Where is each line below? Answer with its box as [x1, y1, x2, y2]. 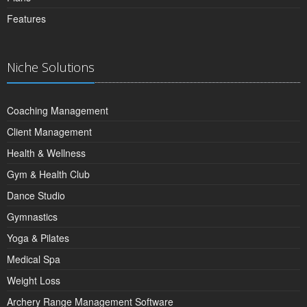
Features [7, 11, 46, 25]
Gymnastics [7, 209, 58, 223]
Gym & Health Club [7, 167, 90, 181]
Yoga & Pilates [7, 230, 69, 245]
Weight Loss [7, 273, 60, 287]
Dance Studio [7, 188, 65, 202]
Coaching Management [7, 103, 108, 117]
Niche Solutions [7, 58, 95, 75]
